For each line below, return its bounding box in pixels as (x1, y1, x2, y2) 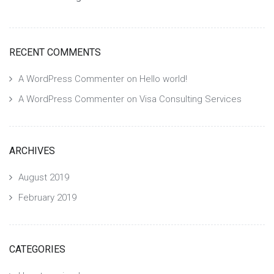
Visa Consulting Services (139, 94, 242, 105)
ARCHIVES (9, 145, 55, 157)
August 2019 (18, 172, 69, 183)
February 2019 (18, 192, 76, 204)
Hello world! (139, 73, 187, 85)
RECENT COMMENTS (9, 46, 101, 59)
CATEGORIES (9, 243, 65, 256)
